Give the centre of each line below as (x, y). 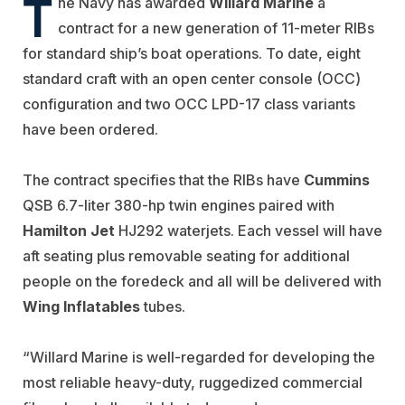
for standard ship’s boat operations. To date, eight (192, 53)
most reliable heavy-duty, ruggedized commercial (193, 382)
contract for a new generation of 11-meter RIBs (216, 28)
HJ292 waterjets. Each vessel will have (249, 230)
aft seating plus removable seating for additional (186, 255)
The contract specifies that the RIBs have (163, 179)
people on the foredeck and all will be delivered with (202, 281)
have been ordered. (90, 129)
